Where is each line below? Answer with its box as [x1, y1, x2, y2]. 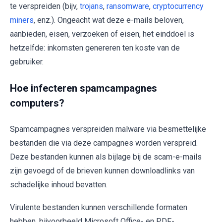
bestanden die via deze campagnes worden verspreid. [10, 138, 198, 148]
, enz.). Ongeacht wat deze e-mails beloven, [34, 15, 184, 25]
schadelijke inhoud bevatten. [10, 180, 108, 190]
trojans [80, 1, 103, 11]
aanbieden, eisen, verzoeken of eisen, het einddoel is [10, 29, 194, 39]
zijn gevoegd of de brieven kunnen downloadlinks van [10, 166, 195, 176]
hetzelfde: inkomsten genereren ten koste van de [10, 43, 180, 53]
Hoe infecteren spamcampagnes [10, 82, 157, 95]
